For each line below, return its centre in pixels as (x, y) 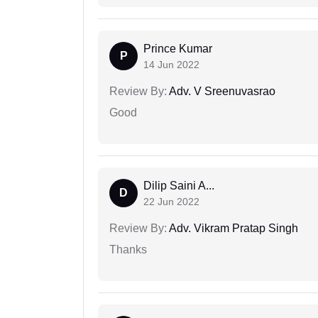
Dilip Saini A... (179, 186)
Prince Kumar (178, 49)
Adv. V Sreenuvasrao (221, 92)
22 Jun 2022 (171, 202)
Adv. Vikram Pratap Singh (232, 229)
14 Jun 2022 (171, 65)
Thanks (128, 250)
